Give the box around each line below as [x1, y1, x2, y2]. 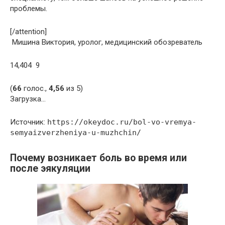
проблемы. [10, 4, 47, 13]
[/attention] [10, 27, 47, 36]
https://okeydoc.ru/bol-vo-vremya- [47, 117, 196, 127]
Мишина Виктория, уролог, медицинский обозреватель [10, 37, 202, 47]
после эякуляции [10, 162, 90, 174]
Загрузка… [10, 94, 46, 103]
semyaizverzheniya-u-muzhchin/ [10, 128, 141, 137]
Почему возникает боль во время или [10, 152, 187, 164]
